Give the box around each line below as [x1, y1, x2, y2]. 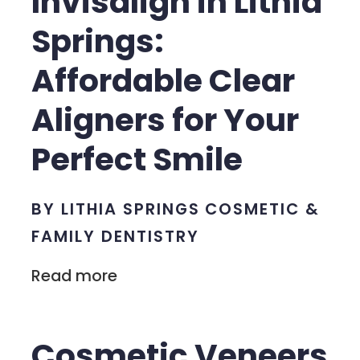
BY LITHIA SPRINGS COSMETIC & [31, 197, 321, 220]
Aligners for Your [31, 98, 300, 143]
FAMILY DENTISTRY [31, 224, 199, 247]
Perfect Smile [31, 137, 243, 182]
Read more [31, 264, 118, 287]
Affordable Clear [31, 59, 296, 104]
